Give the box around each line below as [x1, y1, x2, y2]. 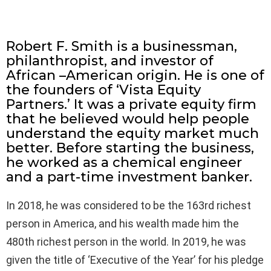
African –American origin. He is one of [6, 67, 264, 83]
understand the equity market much [6, 125, 259, 142]
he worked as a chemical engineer [6, 154, 242, 171]
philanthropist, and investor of [6, 53, 214, 69]
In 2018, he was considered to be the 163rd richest [6, 199, 251, 212]
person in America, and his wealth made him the [6, 217, 239, 230]
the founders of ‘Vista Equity [6, 82, 201, 98]
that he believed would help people [6, 111, 249, 127]
